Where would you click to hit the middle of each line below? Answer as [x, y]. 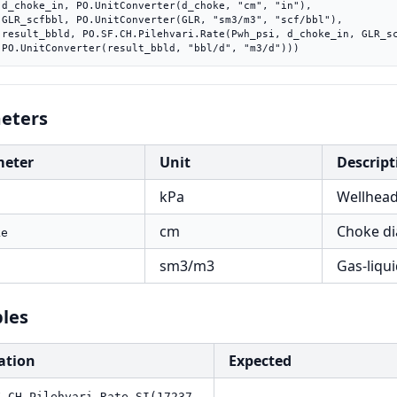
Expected [260, 361]
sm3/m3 [187, 266]
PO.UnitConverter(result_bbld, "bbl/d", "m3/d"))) [151, 48]
